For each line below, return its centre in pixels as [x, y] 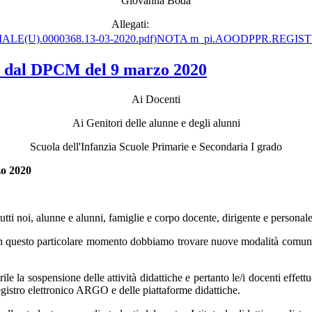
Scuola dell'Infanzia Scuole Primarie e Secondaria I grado [156, 147]
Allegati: [130, 24]
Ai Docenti [156, 100]
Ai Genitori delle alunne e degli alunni [156, 123]
